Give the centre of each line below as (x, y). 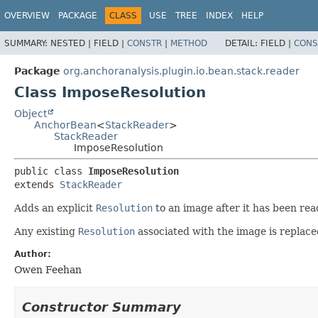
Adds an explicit (55, 208)
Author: (33, 254)
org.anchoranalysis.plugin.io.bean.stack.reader (181, 71)
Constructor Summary (102, 307)
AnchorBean (65, 125)
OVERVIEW (27, 16)
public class (51, 171)
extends (37, 184)
